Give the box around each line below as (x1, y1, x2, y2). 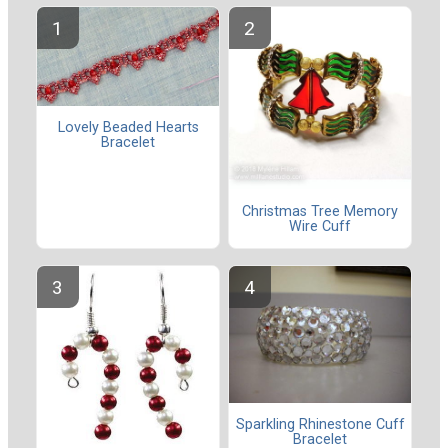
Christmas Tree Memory (242, 202, 398, 220)
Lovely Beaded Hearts (57, 119, 199, 137)
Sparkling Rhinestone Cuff (235, 416, 405, 434)
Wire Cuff (289, 217, 351, 235)
